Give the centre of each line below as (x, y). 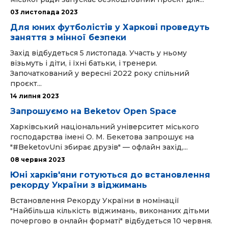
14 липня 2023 (35, 96)
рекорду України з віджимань (79, 185)
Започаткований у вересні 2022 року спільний (100, 73)
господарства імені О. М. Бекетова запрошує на (102, 137)
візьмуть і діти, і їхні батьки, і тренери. (84, 63)
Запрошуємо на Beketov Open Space (93, 111)
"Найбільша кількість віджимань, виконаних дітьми (110, 211)
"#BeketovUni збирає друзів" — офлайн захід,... (99, 147)
